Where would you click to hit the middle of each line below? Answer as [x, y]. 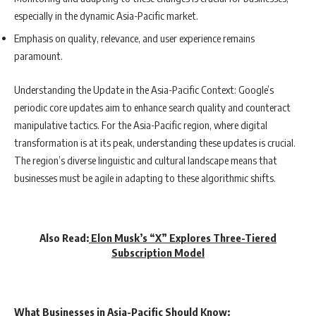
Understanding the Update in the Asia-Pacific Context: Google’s [144, 89]
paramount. [38, 56]
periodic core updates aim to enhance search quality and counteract [152, 107]
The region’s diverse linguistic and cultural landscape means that [146, 160]
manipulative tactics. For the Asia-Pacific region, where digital [141, 124]
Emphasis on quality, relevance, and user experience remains [134, 38]
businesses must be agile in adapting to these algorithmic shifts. [145, 177]
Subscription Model [158, 253]
